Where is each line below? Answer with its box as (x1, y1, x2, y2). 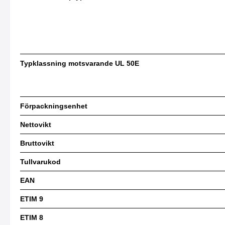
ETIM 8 (20, 213, 43, 221)
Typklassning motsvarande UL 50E (20, 59, 139, 67)
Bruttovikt (20, 139, 54, 147)
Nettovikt (20, 121, 51, 129)
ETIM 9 (20, 195, 43, 203)
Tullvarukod (20, 158, 61, 166)
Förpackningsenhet (20, 102, 87, 110)
